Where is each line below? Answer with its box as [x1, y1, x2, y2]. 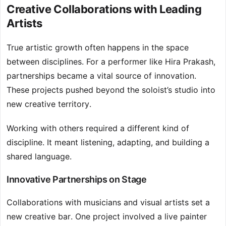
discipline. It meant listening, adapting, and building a [7, 137, 209, 148]
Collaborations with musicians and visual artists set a [7, 197, 210, 208]
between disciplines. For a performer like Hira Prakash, [7, 56, 215, 67]
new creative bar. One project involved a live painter [7, 211, 207, 222]
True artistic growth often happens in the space [7, 42, 189, 53]
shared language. [7, 151, 72, 162]
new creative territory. [7, 99, 91, 109]
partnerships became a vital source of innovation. [7, 71, 196, 81]
